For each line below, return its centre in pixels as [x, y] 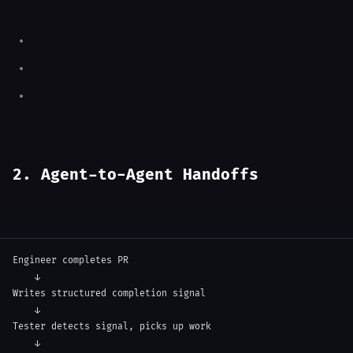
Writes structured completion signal [109, 294]
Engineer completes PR [71, 260]
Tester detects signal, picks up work [112, 327]
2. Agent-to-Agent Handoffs [136, 175]
